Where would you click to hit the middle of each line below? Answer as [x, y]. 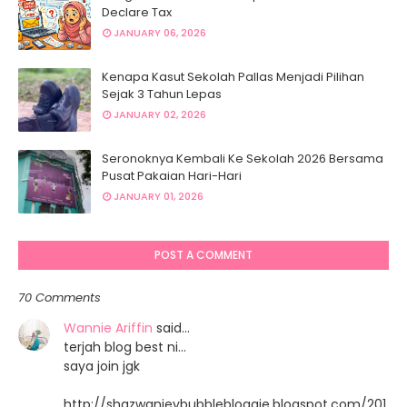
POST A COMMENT [203, 255]
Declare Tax [137, 12]
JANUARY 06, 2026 [160, 33]
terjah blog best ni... [125, 347]
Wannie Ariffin [108, 328]
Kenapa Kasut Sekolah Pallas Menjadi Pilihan [233, 77]
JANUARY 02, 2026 [160, 114]
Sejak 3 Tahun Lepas [162, 94]
